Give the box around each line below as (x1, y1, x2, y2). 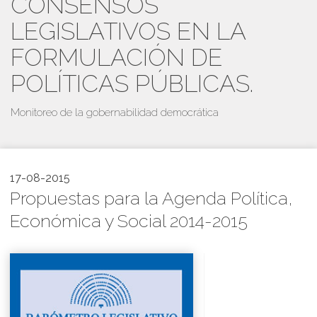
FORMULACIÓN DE (11, 43, 223, 71)
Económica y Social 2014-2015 (10, 210, 248, 231)
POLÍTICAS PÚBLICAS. (11, 69, 253, 98)
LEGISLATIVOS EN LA (11, 17, 246, 45)
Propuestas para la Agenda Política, (10, 188, 293, 209)
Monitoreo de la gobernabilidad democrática (11, 106, 219, 119)
